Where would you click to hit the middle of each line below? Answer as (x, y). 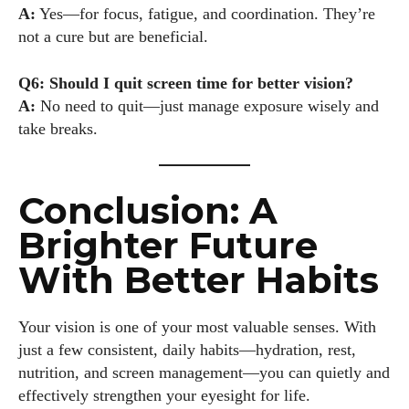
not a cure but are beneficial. (113, 37)
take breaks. (58, 129)
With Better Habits (199, 280)
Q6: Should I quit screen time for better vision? (186, 84)
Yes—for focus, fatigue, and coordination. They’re (205, 14)
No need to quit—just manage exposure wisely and (207, 106)
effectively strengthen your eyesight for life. (164, 396)
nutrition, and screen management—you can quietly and (204, 373)
